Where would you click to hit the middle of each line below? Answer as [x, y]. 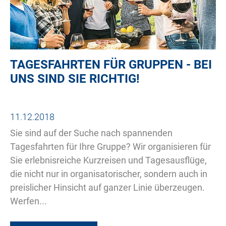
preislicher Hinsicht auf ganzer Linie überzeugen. [107, 187]
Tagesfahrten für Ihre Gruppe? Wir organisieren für [110, 146]
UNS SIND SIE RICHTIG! [75, 78]
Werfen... [29, 201]
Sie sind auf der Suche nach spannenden [91, 133]
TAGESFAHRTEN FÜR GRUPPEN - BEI [111, 64]
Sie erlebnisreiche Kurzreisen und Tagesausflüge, [108, 160]
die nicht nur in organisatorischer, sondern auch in [109, 174]
